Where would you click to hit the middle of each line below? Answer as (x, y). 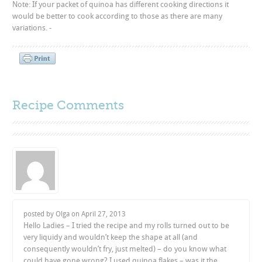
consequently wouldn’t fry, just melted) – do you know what (125, 249)
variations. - (32, 28)
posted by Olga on (53, 214)
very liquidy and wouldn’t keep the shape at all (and (111, 237)
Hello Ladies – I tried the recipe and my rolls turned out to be (127, 225)
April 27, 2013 (104, 214)
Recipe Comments (68, 105)
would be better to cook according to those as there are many (118, 16)
